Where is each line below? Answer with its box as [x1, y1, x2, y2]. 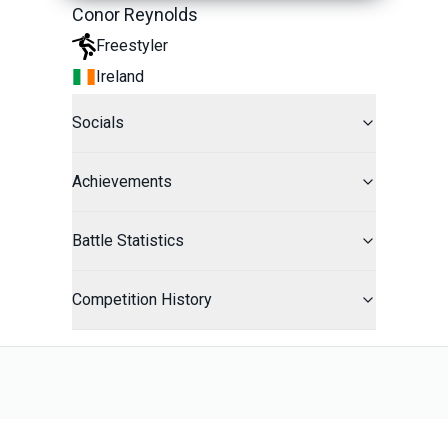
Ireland [96, 66, 144, 86]
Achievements [72, 171, 172, 191]
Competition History [72, 289, 212, 309]
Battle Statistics [72, 230, 184, 250]
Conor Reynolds [72, 4, 198, 25]
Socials [72, 112, 124, 132]
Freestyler [96, 36, 168, 55]
